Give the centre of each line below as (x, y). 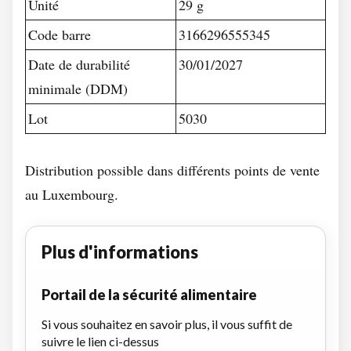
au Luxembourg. (72, 194)
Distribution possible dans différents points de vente (172, 170)
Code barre (60, 34)
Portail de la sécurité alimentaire (149, 295)
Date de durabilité (79, 64)
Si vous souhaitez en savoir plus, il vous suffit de (167, 324)
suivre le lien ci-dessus (100, 341)
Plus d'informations (120, 252)
